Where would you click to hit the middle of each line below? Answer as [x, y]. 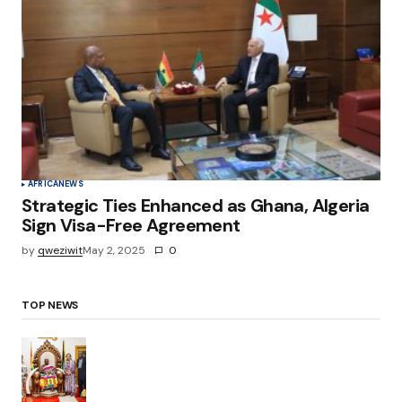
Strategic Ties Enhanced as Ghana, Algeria [196, 206]
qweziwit [60, 251]
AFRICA [44, 184]
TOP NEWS [50, 306]
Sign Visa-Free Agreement [131, 226]
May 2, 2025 [114, 251]
